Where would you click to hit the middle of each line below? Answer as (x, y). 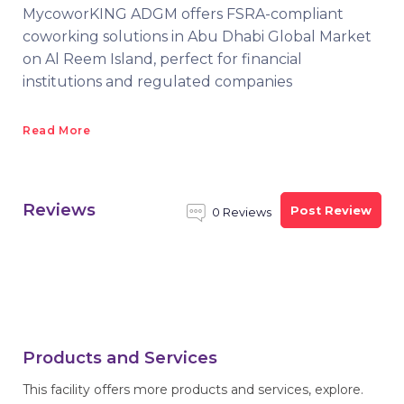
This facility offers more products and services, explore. (193, 390)
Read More (57, 130)
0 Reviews (242, 212)
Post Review (331, 210)
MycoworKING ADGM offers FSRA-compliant (183, 14)
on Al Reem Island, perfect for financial (162, 59)
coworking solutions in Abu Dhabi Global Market (197, 37)
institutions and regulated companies (157, 82)
